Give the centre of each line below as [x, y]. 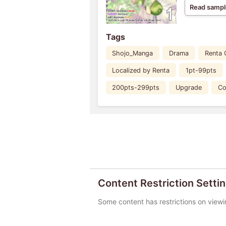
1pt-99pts [201, 70]
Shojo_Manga [133, 53]
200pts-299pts [136, 87]
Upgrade [189, 87]
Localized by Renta [141, 70]
